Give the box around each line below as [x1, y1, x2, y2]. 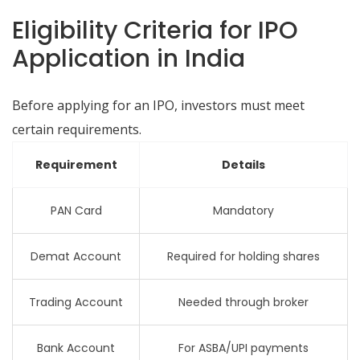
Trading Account [29, 294, 123, 310]
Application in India [12, 42, 245, 76]
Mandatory [213, 202, 274, 219]
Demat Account [31, 248, 121, 264]
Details [222, 157, 265, 173]
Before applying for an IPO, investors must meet [12, 96, 305, 114]
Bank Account [37, 340, 115, 356]
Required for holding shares [167, 248, 320, 264]
